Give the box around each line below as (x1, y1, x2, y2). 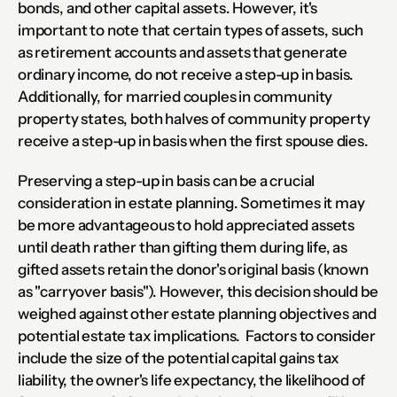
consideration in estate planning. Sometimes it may (18, 193, 365, 212)
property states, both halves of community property (18, 109, 370, 128)
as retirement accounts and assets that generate (18, 43, 348, 61)
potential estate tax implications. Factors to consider (18, 326, 376, 345)
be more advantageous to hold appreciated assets (18, 215, 355, 234)
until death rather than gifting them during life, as (18, 237, 348, 256)
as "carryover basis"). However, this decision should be (18, 282, 378, 300)
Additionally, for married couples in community (18, 87, 333, 105)
